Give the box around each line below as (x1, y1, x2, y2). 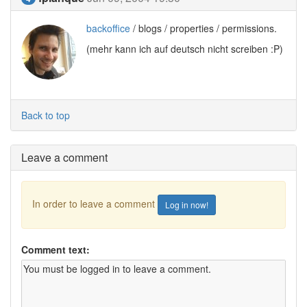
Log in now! (165, 199, 208, 210)
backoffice (86, 21, 130, 35)
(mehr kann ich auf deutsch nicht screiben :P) (86, 42, 283, 56)
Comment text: (21, 243, 90, 256)
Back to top (21, 108, 70, 122)
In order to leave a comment (32, 196, 158, 210)
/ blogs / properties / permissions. (130, 21, 277, 35)
